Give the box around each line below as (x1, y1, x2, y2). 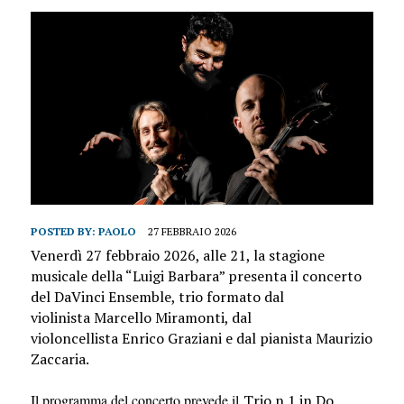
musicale (30, 266, 87, 287)
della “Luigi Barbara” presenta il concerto (87, 266, 362, 287)
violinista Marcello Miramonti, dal (30, 308, 252, 328)
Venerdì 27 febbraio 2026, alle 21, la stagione (30, 245, 325, 266)
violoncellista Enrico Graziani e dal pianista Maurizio (30, 328, 372, 349)
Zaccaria (30, 349, 86, 370)
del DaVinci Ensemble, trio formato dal (30, 287, 284, 308)
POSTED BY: (30, 225, 98, 239)
